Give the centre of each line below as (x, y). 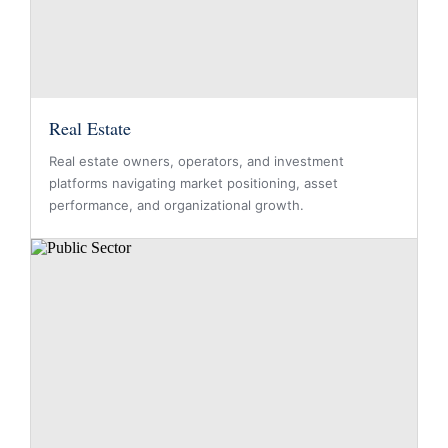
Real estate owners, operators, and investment (196, 161)
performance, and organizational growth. (176, 205)
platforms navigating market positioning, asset (193, 183)
